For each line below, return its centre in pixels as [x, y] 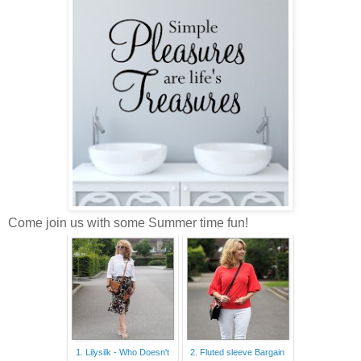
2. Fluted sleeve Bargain [237, 352]
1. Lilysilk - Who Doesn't [122, 352]
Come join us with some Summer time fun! [128, 222]
